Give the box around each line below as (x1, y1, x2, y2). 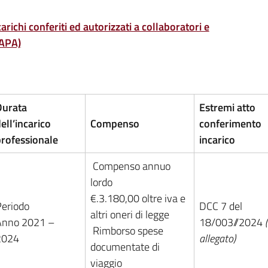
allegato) (199, 230, 236, 246)
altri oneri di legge (90, 206, 169, 223)
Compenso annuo (90, 157, 170, 174)
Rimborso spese (90, 222, 163, 239)
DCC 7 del (199, 197, 242, 214)
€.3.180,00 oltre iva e (90, 190, 185, 206)
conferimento (199, 115, 261, 132)
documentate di (90, 238, 160, 255)
